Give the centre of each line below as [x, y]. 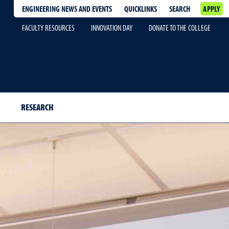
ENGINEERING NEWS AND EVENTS [67, 9]
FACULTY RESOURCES [48, 28]
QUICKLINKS [141, 9]
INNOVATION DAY [112, 28]
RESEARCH [37, 107]
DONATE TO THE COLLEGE [180, 28]
